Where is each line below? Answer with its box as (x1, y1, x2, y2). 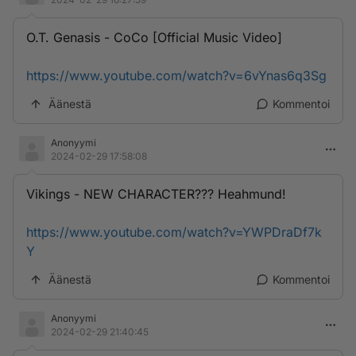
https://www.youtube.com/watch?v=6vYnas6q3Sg (26, 68, 327, 83)
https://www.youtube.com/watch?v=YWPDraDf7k (26, 224, 322, 240)
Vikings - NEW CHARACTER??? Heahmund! (26, 186, 286, 202)
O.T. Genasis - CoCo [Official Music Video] (26, 29, 282, 45)
